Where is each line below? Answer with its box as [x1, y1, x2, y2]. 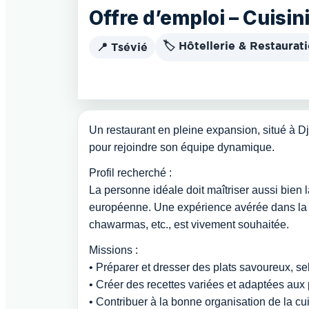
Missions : [89, 244, 138, 256]
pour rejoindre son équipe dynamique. [89, 141, 275, 153]
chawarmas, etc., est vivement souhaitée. [89, 219, 289, 230]
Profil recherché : [89, 167, 172, 179]
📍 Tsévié [97, 41, 148, 53]
